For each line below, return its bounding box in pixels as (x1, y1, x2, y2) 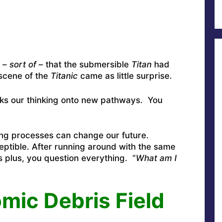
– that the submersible (36, 59, 131, 70)
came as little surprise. (77, 71, 172, 81)
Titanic (50, 71, 78, 81)
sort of (9, 59, 36, 70)
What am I (135, 153, 177, 164)
